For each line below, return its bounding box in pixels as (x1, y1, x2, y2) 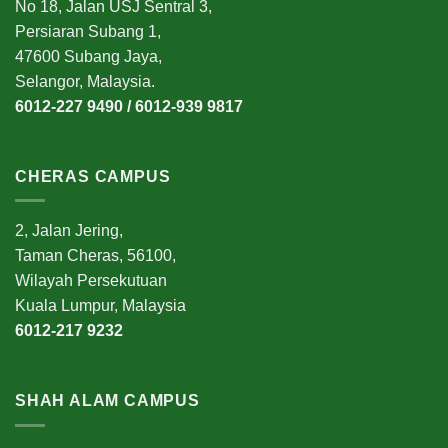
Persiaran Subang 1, (15, 22, 161, 40)
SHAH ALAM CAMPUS (15, 392, 200, 410)
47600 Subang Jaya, (15, 47, 162, 65)
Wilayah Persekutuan (15, 272, 167, 290)
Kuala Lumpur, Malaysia (15, 297, 186, 315)
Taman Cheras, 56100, (15, 247, 176, 265)
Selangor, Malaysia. (15, 72, 155, 90)
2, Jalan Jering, (15, 222, 123, 240)
